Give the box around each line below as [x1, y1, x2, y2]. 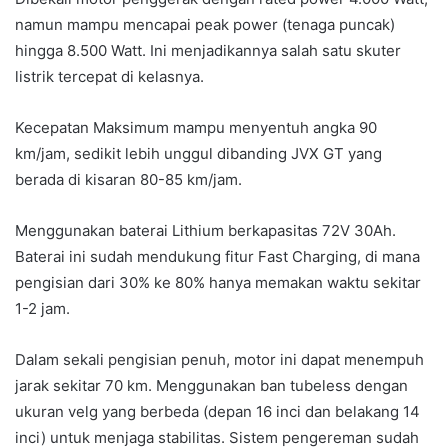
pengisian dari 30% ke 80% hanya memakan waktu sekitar [15, 272, 421, 292]
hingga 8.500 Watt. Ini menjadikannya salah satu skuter [15, 40, 401, 60]
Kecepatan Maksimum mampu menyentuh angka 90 [15, 117, 377, 137]
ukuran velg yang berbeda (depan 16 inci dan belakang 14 [15, 401, 420, 421]
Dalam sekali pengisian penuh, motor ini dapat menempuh [15, 349, 424, 369]
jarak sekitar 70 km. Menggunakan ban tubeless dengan [15, 375, 408, 395]
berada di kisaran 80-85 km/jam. [15, 169, 242, 189]
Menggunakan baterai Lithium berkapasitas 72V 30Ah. [15, 220, 396, 240]
